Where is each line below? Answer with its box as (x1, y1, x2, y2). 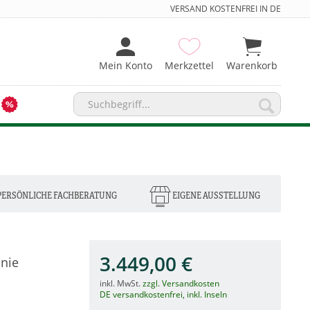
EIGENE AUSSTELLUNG (171, 188, 260, 202)
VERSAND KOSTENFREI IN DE (170, 3, 281, 15)
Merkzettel (165, 59, 214, 72)
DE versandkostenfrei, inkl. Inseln (99, 288, 227, 300)
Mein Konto (99, 59, 152, 72)
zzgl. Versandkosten (142, 277, 219, 289)
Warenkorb (226, 59, 277, 72)
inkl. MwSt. (99, 277, 143, 289)
